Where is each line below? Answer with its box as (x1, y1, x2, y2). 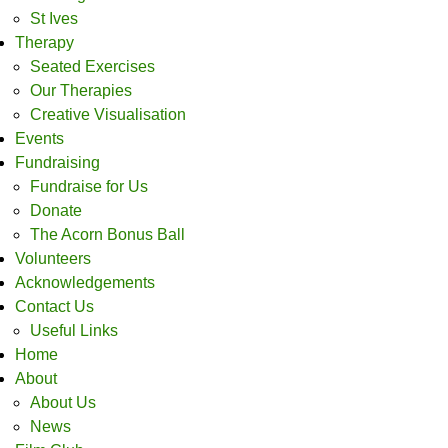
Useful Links (30, 321, 118, 339)
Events (15, 129, 64, 147)
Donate (30, 201, 82, 219)
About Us (30, 393, 96, 411)
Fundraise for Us (30, 177, 148, 195)
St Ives (30, 9, 78, 27)
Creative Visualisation (30, 105, 186, 123)
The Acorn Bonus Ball (30, 225, 185, 243)
